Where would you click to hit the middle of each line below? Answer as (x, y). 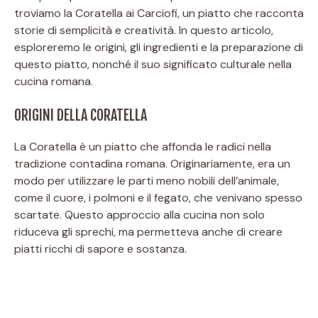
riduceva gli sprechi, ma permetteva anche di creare (148, 231)
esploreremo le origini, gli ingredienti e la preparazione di (159, 47)
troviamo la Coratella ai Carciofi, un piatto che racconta (159, 13)
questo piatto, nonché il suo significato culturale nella (153, 64)
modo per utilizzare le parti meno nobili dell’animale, (147, 180)
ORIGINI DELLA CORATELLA (81, 115)
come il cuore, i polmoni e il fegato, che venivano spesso (158, 197)
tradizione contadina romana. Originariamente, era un (152, 163)
